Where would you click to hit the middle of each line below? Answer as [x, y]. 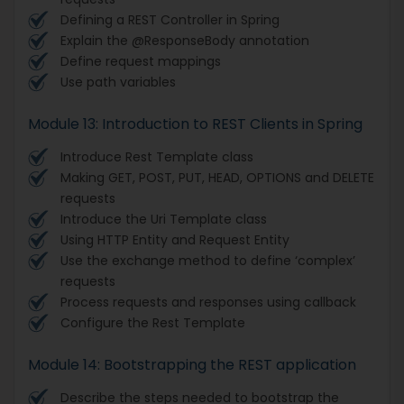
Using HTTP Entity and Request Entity [175, 239]
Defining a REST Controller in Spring [170, 19]
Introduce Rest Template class [157, 156]
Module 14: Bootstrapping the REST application [192, 364]
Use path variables [118, 82]
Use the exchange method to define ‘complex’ [208, 260]
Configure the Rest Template [153, 322]
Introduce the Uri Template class [164, 219]
